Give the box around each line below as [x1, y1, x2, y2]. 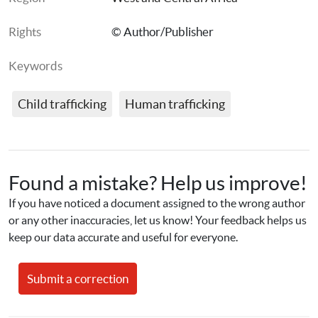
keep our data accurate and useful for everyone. [9, 231, 238, 243]
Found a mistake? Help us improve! [9, 172, 307, 194]
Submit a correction [27, 272, 128, 285]
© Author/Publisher [111, 25, 214, 38]
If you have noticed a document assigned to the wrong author [9, 197, 305, 209]
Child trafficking [18, 97, 106, 111]
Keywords [9, 59, 62, 72]
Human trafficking [125, 97, 225, 111]
